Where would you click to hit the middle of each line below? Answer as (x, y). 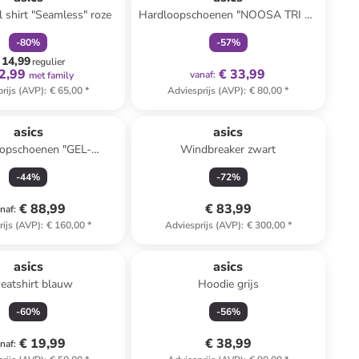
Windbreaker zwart (228, 149)
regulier (48, 62)
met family (52, 75)
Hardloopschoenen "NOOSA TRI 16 (228, 15)
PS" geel (228, 31)
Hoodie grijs (228, 284)
